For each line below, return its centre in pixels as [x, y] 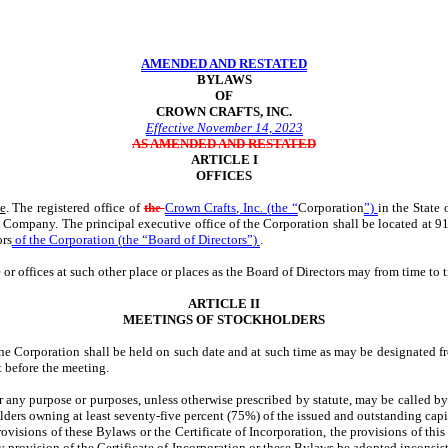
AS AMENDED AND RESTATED [224, 143]
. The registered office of [74, 207]
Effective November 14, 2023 [224, 127]
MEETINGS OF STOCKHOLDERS [224, 319]
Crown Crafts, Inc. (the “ [231, 207]
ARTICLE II [224, 303]
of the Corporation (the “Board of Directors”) [135, 239]
